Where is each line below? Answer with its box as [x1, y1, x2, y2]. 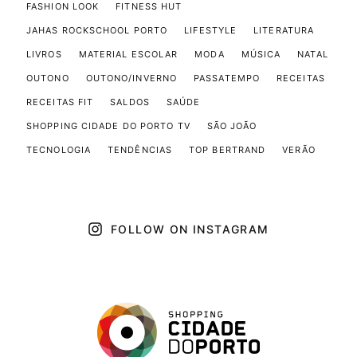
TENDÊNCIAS [108, 143, 172, 155]
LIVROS [26, 48, 62, 60]
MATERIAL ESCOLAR [78, 48, 178, 60]
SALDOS [110, 96, 150, 108]
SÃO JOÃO [206, 120, 257, 131]
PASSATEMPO [194, 72, 261, 84]
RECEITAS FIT [26, 96, 94, 108]
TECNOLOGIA [26, 143, 91, 155]
